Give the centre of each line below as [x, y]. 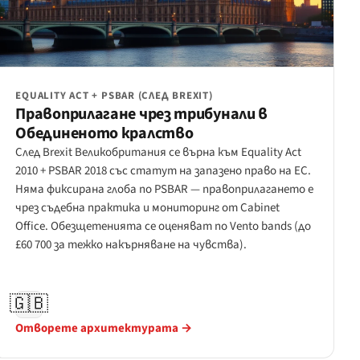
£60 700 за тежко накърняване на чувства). [131, 245]
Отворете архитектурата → [104, 328]
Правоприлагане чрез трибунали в [142, 115]
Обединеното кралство [104, 134]
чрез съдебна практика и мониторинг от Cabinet [148, 208]
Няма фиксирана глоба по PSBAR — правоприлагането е [165, 190]
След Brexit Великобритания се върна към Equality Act [159, 153]
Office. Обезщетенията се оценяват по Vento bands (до [164, 227]
